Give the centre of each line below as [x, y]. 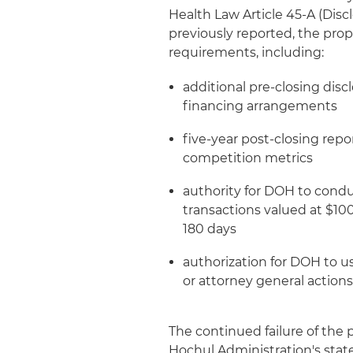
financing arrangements [260, 106]
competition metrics [248, 158]
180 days [210, 229]
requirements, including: [247, 52]
